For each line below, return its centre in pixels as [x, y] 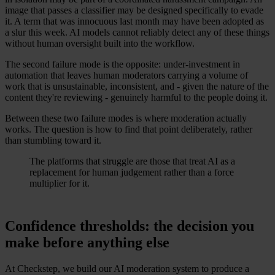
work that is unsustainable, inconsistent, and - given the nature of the [137, 86]
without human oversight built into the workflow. [100, 43]
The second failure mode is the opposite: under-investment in [122, 64]
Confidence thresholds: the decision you [130, 226]
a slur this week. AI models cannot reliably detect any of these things [137, 32]
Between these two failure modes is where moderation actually [126, 118]
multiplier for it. [60, 183]
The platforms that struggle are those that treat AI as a [132, 161]
